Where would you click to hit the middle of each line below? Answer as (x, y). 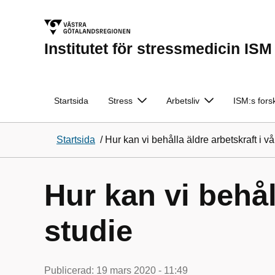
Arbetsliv (183, 101)
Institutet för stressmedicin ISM (158, 48)
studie (88, 231)
